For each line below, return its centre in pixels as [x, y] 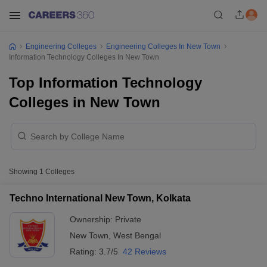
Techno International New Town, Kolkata [100, 198]
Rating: [84, 252]
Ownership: [92, 219]
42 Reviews [145, 252]
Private [128, 219]
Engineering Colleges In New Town [163, 46]
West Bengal [137, 235]
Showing [24, 172]
